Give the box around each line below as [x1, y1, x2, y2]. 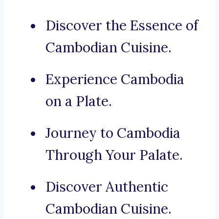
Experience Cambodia [45, 70, 184, 88]
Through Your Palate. [45, 146, 183, 164]
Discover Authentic [45, 178, 168, 196]
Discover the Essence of [45, 17, 198, 35]
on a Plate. [45, 92, 112, 110]
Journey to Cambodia [45, 124, 180, 142]
